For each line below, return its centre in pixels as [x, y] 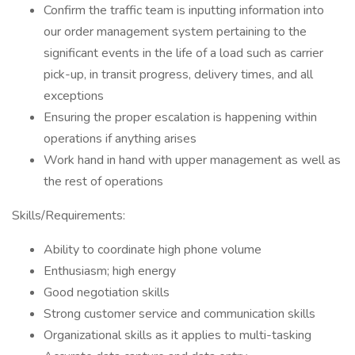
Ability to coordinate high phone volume [153, 250]
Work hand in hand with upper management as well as [192, 160]
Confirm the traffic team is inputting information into [184, 10]
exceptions [74, 96]
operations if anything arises [120, 139]
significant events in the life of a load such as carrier [183, 53]
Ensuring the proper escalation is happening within [180, 117]
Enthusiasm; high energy [110, 271]
